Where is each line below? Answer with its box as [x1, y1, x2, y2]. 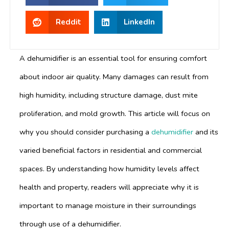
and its [193, 127, 218, 137]
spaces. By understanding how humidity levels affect [19, 164, 199, 174]
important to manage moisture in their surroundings [19, 200, 196, 211]
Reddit [55, 17, 81, 27]
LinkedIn [124, 17, 155, 27]
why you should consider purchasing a [19, 127, 151, 137]
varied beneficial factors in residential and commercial [19, 145, 202, 155]
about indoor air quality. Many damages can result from [19, 72, 209, 82]
